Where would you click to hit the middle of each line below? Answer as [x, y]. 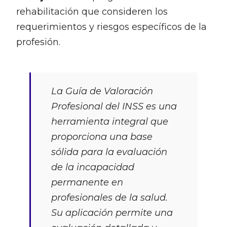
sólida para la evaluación [109, 152]
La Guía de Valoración [102, 91]
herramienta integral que [109, 122]
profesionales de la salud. [109, 198]
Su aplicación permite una [112, 213]
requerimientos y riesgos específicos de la [111, 27]
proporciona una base [102, 137]
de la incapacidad [92, 167]
